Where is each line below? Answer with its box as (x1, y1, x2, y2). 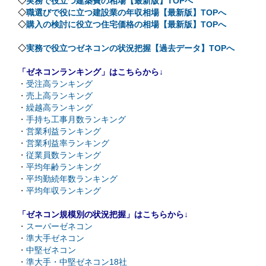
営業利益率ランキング (26, 138, 109, 148)
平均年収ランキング (26, 186, 101, 196)
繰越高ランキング (26, 103, 93, 113)
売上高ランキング (26, 91, 93, 101)
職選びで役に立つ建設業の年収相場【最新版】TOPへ (26, 8, 226, 18)
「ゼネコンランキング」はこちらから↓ (18, 67, 163, 77)
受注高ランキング (26, 79, 93, 89)
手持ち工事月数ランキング (26, 115, 126, 125)
